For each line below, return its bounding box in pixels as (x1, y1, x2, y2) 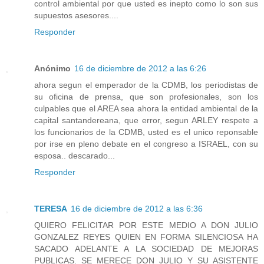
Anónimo (34, 64, 71, 74)
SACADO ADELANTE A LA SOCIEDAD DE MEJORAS (34, 244, 258, 254)
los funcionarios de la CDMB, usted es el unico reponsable (34, 127, 258, 137)
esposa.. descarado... (34, 151, 115, 161)
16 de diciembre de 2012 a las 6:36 (71, 204, 203, 214)
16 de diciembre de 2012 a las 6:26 (74, 64, 206, 74)
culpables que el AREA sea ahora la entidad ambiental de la (34, 104, 258, 114)
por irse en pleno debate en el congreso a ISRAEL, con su (34, 139, 258, 149)
